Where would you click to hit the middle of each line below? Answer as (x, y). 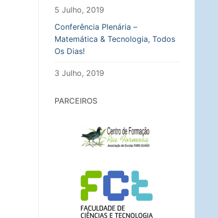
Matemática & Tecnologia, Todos (115, 39)
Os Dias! (70, 51)
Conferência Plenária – (96, 27)
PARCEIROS (76, 100)
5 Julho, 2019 (79, 10)
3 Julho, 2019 (79, 73)
